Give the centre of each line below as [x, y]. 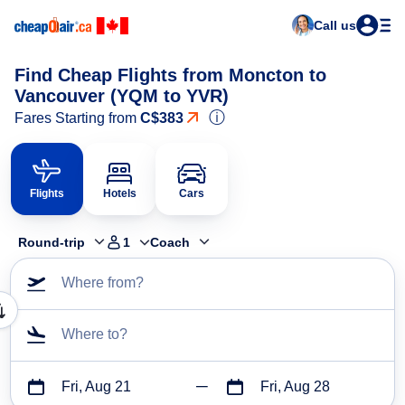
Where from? [103, 283]
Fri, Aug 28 [295, 387]
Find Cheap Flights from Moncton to [170, 75]
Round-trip [52, 243]
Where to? [94, 334]
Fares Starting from [77, 118]
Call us [335, 25]
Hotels [119, 193]
